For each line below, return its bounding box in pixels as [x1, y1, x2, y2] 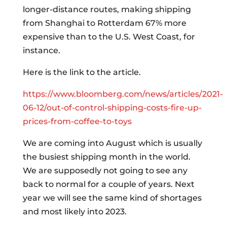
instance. [22, 46, 60, 55]
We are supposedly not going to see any [22, 166, 187, 175]
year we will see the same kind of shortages [22, 193, 202, 203]
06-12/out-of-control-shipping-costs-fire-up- [22, 103, 202, 112]
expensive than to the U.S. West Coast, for [22, 32, 195, 42]
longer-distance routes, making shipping [22, 5, 191, 14]
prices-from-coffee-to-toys [22, 117, 132, 126]
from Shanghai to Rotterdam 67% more [22, 18, 186, 28]
